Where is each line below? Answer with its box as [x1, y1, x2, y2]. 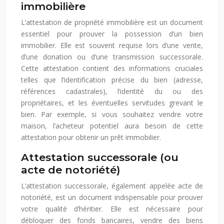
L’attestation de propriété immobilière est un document [21, 17, 203, 27]
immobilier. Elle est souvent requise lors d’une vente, [21, 40, 203, 50]
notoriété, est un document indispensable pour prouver [21, 192, 203, 202]
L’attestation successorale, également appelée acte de [21, 181, 203, 191]
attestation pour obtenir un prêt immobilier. [21, 132, 161, 142]
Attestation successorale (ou [21, 151, 178, 164]
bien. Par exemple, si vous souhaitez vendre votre [21, 109, 203, 119]
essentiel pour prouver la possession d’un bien [21, 29, 203, 39]
